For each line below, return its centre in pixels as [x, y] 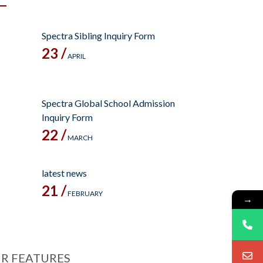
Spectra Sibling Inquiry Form [98, 36]
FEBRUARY [85, 194]
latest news [64, 173]
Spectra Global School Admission [108, 103]
